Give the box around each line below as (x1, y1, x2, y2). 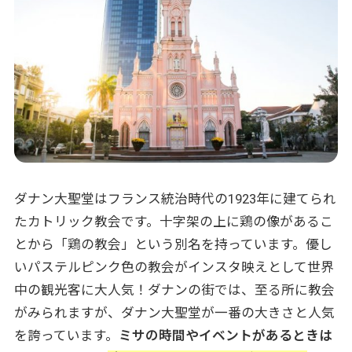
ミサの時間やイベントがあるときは (118, 328, 332, 344)
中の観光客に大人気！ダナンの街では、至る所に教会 (13, 282, 335, 299)
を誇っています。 (13, 328, 119, 344)
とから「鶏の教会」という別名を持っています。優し (13, 236, 332, 253)
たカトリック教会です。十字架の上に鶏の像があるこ (13, 214, 333, 230)
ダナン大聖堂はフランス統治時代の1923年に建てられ (13, 191, 336, 207)
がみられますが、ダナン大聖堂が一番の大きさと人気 (13, 305, 335, 321)
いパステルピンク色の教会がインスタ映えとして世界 (13, 259, 334, 276)
